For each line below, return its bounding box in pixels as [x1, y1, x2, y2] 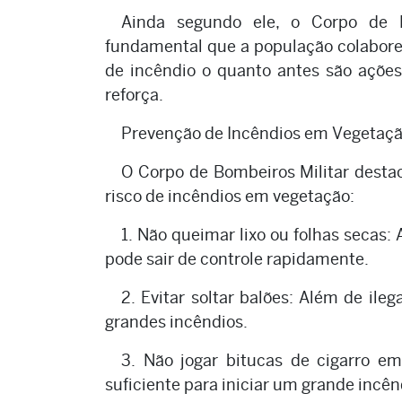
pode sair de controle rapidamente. [105, 249, 369, 269]
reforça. [105, 85, 163, 105]
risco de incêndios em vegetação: [105, 187, 354, 206]
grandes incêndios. [105, 312, 248, 332]
